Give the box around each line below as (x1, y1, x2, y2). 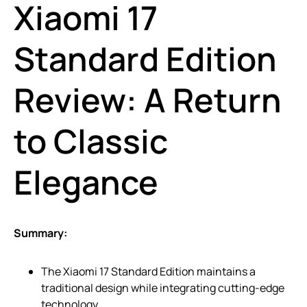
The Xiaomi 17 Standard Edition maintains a (41, 264, 256, 280)
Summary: (14, 225, 67, 241)
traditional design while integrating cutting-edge (41, 280, 284, 296)
